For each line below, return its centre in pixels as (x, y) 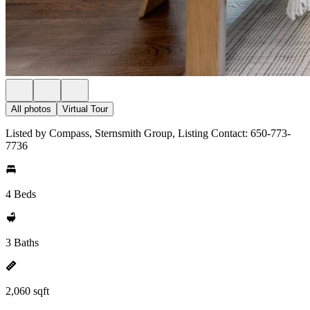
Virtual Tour (85, 109)
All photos (31, 109)
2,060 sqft (27, 291)
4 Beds (21, 194)
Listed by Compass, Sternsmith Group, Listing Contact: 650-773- (148, 133)
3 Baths (22, 243)
